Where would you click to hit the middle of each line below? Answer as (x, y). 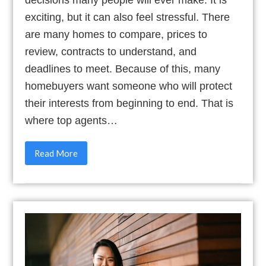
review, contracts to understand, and (111, 52)
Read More (56, 153)
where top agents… (72, 121)
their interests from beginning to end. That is (129, 104)
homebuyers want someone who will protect (129, 86)
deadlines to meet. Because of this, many (123, 69)
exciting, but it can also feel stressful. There (128, 18)
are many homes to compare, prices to (116, 35)
